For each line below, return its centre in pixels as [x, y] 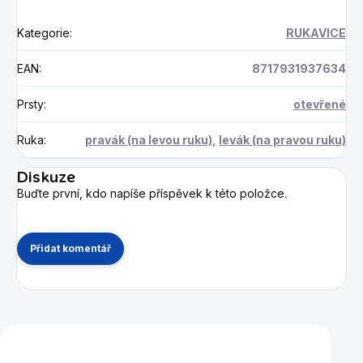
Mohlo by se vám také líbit [165, 346]
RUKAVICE [316, 33]
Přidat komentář [70, 249]
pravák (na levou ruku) [149, 140]
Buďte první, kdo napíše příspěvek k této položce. [152, 194]
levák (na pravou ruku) [282, 140]
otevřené [320, 105]
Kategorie [43, 33]
